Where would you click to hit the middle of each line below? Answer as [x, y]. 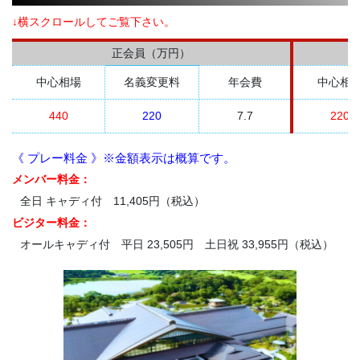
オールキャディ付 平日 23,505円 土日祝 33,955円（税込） [177, 245]
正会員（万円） [151, 53]
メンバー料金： [51, 180]
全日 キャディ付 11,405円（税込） [112, 201]
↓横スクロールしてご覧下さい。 [94, 22]
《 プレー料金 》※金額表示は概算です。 [124, 158]
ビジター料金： [51, 223]
